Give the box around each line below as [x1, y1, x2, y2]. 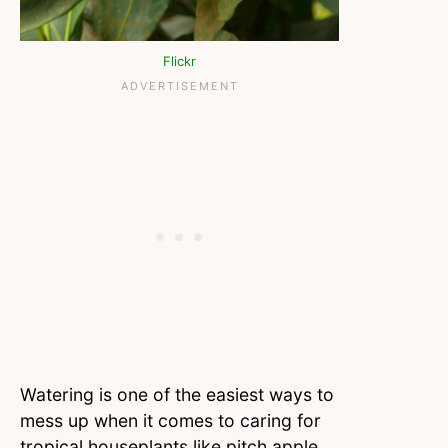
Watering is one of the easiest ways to [20, 383, 334, 405]
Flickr [163, 52, 196, 69]
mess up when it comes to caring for [20, 409, 321, 431]
